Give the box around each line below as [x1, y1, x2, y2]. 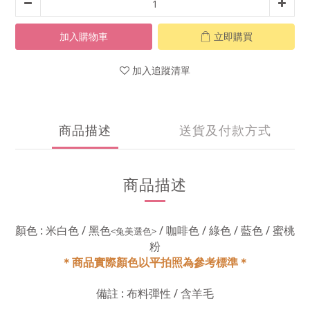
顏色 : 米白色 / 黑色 [15, 223, 111, 238]
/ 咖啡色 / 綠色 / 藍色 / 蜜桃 [156, 223, 295, 238]
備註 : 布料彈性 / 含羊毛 [96, 286, 214, 301]
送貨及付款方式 [179, 122, 271, 138]
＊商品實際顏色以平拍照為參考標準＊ [61, 255, 249, 270]
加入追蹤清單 [132, 64, 190, 77]
